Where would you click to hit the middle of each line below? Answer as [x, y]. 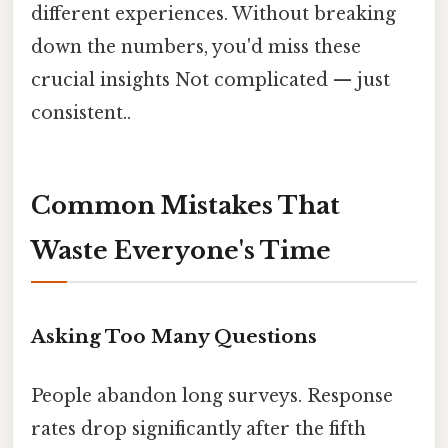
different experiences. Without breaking [213, 13]
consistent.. [81, 112]
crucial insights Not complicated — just [210, 79]
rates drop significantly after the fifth [198, 428]
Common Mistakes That [185, 205]
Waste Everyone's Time [181, 250]
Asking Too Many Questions [174, 336]
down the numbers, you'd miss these [196, 46]
